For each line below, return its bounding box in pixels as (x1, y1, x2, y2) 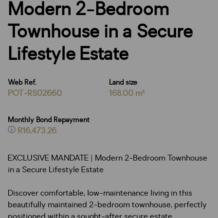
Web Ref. (8, 78, 36, 87)
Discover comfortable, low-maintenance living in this (8, 188, 192, 199)
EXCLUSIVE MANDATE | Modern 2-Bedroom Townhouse (8, 153, 207, 163)
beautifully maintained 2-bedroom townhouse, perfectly (8, 200, 207, 210)
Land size (109, 78, 137, 87)
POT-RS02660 (8, 88, 62, 99)
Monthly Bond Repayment (8, 115, 90, 125)
